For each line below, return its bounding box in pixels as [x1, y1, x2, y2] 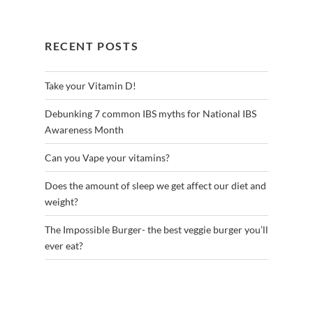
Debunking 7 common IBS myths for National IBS [44, 108, 256, 120]
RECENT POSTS [44, 38, 139, 52]
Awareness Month [44, 124, 124, 136]
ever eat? [44, 240, 83, 252]
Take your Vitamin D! [44, 80, 136, 92]
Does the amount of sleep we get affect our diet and [44, 180, 266, 192]
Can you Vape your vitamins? [44, 152, 170, 164]
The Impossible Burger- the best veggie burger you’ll [44, 224, 268, 236]
